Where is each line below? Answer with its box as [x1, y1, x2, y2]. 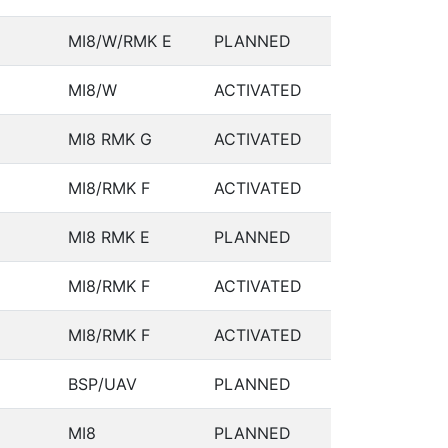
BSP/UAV [68, 374, 137, 394]
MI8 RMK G [68, 129, 152, 149]
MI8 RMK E [68, 227, 150, 247]
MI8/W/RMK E [68, 31, 172, 51]
